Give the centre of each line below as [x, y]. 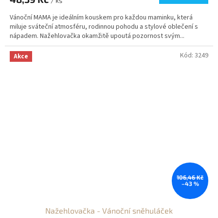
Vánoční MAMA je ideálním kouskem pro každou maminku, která [101, 17]
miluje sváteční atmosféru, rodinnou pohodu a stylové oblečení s [104, 27]
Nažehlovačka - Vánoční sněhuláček [109, 210]
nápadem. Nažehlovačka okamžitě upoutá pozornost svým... [97, 36]
